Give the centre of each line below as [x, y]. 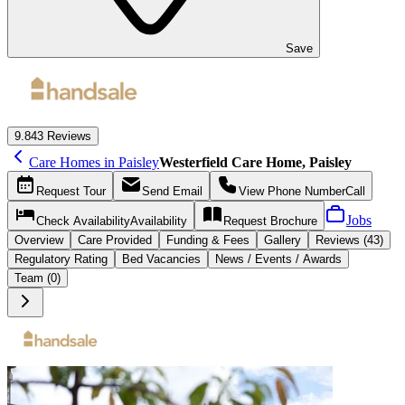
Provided [127, 240]
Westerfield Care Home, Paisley [255, 162]
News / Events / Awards [278, 259]
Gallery [283, 240]
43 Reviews [61, 136]
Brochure [294, 221]
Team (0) [38, 278]
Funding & [195, 240]
